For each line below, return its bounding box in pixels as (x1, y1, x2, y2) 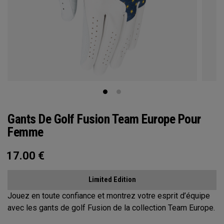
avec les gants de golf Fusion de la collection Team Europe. (7, 203, 215, 212)
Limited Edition (88, 175, 136, 184)
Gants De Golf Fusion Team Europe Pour (7, 111, 201, 126)
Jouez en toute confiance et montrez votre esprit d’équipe (7, 191, 210, 200)
